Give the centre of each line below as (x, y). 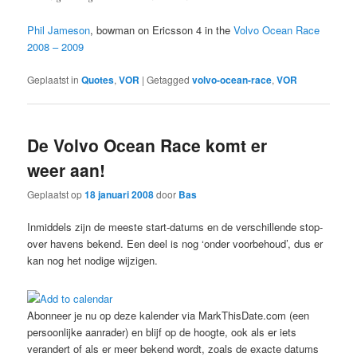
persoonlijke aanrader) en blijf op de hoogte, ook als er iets (162, 331)
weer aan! (67, 169)
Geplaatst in (53, 79)
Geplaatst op (56, 194)
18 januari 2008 (120, 195)
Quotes (98, 79)
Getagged (169, 79)
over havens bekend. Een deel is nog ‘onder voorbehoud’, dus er (175, 244)
